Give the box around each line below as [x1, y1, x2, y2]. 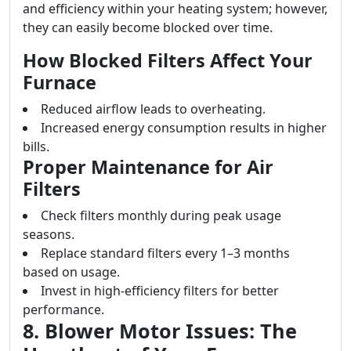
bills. [23, 138, 49, 155]
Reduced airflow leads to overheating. [41, 100, 266, 118]
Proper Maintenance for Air [23, 154, 273, 179]
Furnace [23, 70, 96, 95]
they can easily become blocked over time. [23, 19, 273, 36]
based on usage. [23, 263, 120, 280]
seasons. [23, 226, 74, 243]
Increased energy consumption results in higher [41, 119, 327, 136]
